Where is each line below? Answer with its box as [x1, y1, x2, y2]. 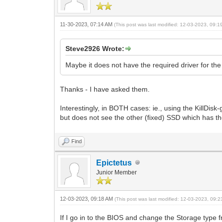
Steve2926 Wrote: [65, 44, 125, 53]
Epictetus [96, 158, 132, 167]
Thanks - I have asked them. [60, 85, 150, 93]
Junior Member [96, 168, 137, 176]
